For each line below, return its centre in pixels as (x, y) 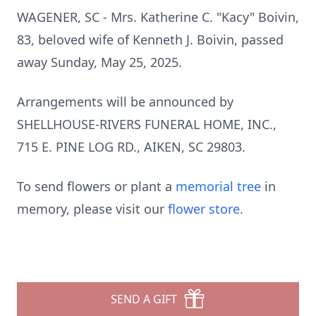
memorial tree (218, 186)
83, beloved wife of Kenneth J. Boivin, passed (150, 39)
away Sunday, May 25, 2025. (99, 62)
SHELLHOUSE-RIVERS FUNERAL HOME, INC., (147, 124)
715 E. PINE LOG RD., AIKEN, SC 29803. (131, 147)
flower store (204, 209)
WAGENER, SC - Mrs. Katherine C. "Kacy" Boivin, (158, 17)
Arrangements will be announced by (125, 102)
